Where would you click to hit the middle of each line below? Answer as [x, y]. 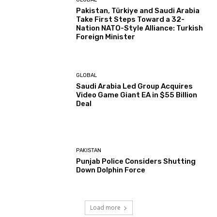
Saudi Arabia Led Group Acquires [135, 86]
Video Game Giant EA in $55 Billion [137, 95]
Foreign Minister [106, 37]
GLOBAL [87, 75]
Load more [105, 207]
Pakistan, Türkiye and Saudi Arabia [138, 11]
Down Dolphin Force [111, 170]
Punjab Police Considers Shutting [136, 162]
